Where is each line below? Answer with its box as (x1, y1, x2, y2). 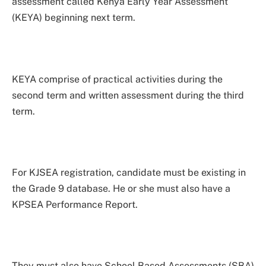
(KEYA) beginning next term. (12, 12, 135, 24)
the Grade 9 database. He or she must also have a (12, 182, 230, 194)
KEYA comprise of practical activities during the (12, 73, 223, 85)
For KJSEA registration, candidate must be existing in (12, 166, 246, 178)
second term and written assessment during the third (12, 89, 244, 101)
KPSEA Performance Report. (12, 198, 138, 210)
